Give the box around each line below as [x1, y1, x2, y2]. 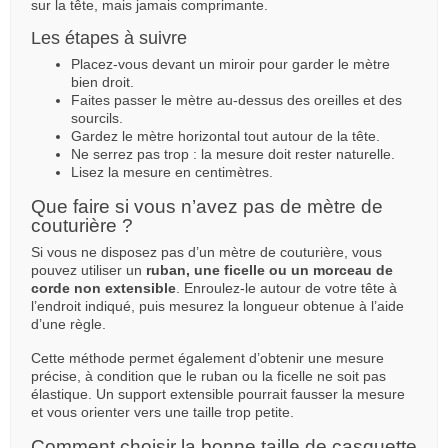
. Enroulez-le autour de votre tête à [176, 280, 397, 297]
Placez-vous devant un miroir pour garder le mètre [71, 56, 390, 73]
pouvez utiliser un [31, 262, 146, 279]
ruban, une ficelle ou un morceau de [146, 262, 393, 279]
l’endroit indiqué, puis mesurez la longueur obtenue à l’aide [31, 298, 404, 315]
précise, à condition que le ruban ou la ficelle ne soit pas [31, 368, 386, 385]
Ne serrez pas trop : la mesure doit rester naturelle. [71, 146, 395, 163]
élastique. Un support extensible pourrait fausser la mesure [31, 386, 405, 403]
